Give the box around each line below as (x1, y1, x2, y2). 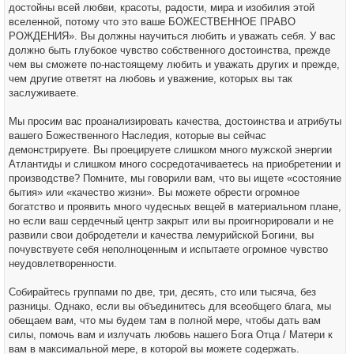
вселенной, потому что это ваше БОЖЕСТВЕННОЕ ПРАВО (9, 16, 296, 28)
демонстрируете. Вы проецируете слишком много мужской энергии (9, 144, 332, 156)
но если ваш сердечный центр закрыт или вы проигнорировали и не (9, 215, 333, 227)
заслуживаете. (9, 87, 79, 99)
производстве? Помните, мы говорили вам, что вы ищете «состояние (9, 172, 341, 184)
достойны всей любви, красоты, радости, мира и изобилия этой (9, 2, 314, 13)
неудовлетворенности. (9, 258, 117, 269)
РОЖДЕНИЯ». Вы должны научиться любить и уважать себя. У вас (9, 30, 336, 42)
